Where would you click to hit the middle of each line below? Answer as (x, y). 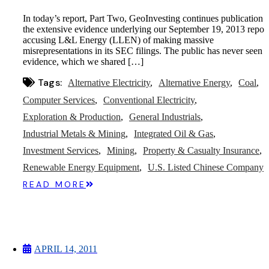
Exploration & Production (72, 117)
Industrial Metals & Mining (74, 134)
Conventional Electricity (149, 100)
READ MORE (54, 185)
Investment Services (61, 151)
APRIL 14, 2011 (66, 249)
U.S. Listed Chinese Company (206, 168)
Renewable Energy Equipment (81, 168)
